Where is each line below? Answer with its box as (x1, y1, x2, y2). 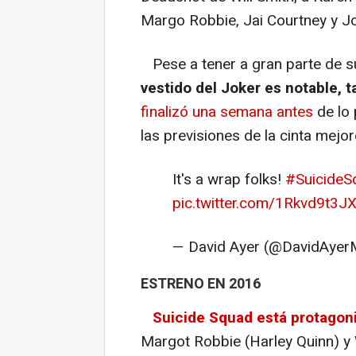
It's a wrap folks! (172, 168, 285, 191)
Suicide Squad (153, 306, 253, 329)
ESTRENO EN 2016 (141, 273, 261, 295)
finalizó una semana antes (141, 101, 313, 123)
